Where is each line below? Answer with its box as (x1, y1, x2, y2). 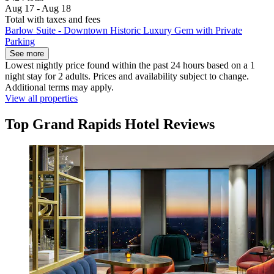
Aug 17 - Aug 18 (5, 3, 71, 14)
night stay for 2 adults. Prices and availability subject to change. (5, 71, 249, 82)
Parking (5, 36, 35, 47)
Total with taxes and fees (5, 14, 100, 25)
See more (10, 49, 44, 59)
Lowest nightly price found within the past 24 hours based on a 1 (5, 60, 255, 71)
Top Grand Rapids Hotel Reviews (5, 116, 215, 133)
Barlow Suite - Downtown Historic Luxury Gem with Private (5, 25, 242, 36)
